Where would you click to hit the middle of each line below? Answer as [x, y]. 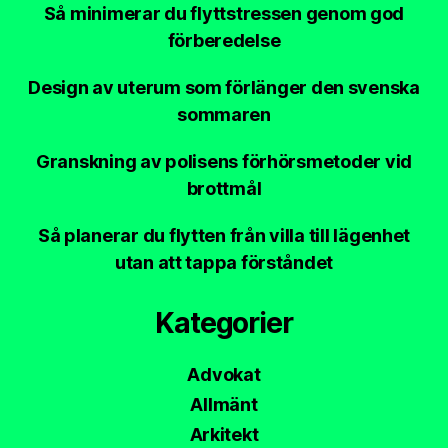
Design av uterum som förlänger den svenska [224, 88]
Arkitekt [224, 435]
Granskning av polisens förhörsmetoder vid [224, 162]
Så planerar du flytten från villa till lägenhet [224, 236]
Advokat [224, 375]
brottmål [224, 189]
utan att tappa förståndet [224, 263]
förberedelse [224, 41]
